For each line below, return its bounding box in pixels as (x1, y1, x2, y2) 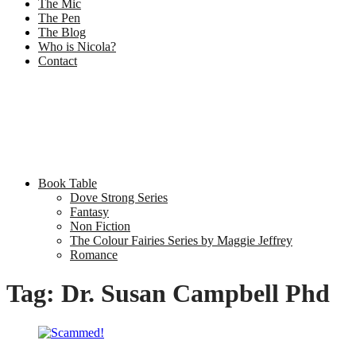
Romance (70, 248, 118, 261)
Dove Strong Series (70, 191, 168, 204)
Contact (38, 54, 77, 68)
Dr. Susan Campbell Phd (61, 279, 330, 308)
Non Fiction (70, 219, 130, 233)
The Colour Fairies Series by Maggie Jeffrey (70, 234, 292, 247)
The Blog (38, 25, 86, 39)
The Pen (38, 11, 80, 25)
